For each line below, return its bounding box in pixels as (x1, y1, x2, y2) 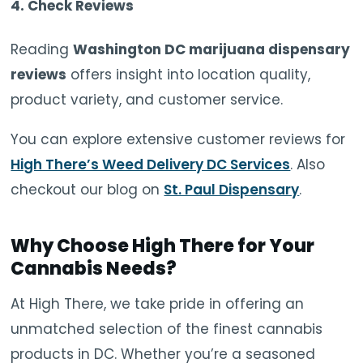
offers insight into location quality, (66, 65, 311, 85)
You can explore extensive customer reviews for (11, 130, 346, 150)
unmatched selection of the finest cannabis (11, 319, 323, 340)
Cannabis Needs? (11, 256, 177, 282)
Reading (11, 40, 74, 60)
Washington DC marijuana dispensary (73, 40, 351, 60)
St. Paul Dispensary (164, 180, 300, 200)
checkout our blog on (11, 180, 164, 200)
